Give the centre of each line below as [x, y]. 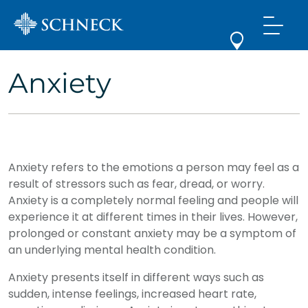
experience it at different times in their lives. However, [153, 217]
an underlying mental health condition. [112, 250]
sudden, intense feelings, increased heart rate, [132, 294]
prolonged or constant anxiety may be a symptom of [152, 233]
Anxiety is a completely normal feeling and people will [153, 200]
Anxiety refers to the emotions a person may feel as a [154, 167]
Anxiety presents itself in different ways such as [136, 277]
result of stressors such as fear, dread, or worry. [136, 184]
